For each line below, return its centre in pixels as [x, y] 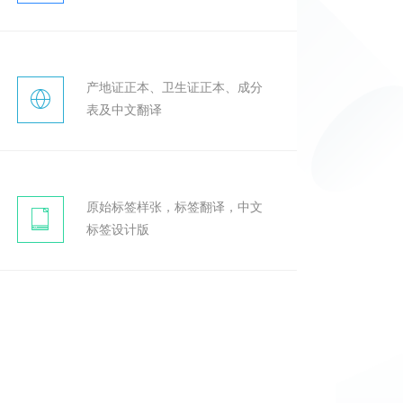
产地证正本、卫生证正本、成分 [174, 87]
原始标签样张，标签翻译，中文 [174, 206]
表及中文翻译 [124, 109]
